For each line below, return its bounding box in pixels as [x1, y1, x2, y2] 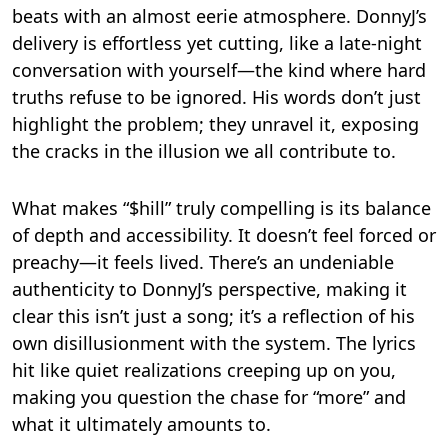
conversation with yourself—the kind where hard [12, 58, 426, 83]
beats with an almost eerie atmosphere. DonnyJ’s [12, 4, 427, 29]
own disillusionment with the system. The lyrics [12, 331, 416, 356]
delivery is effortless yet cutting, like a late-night [12, 31, 422, 56]
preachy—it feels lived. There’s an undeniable [12, 250, 394, 275]
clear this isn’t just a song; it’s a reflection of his [12, 304, 415, 329]
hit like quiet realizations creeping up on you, [12, 358, 396, 383]
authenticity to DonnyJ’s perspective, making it [12, 277, 407, 302]
